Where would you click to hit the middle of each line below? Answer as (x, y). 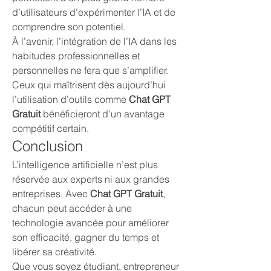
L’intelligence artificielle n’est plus (85, 165)
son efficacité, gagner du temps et (86, 237)
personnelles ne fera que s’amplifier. (90, 70)
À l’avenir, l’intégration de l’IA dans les (94, 41)
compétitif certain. (51, 128)
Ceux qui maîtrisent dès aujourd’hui (89, 85)
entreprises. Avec (51, 194)
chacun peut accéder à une (72, 208)
